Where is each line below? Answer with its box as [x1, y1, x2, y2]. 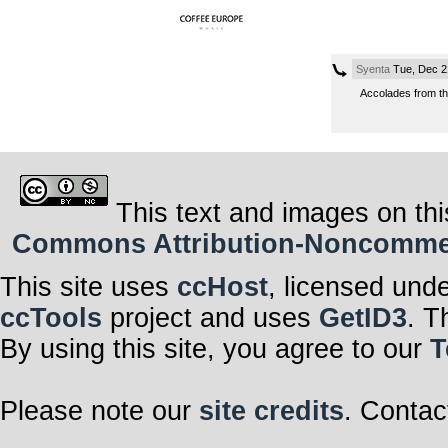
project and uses [102, 303, 319, 334]
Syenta [355, 63, 390, 76]
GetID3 [319, 303, 407, 334]
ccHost [177, 272, 268, 303]
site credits [199, 396, 344, 427]
